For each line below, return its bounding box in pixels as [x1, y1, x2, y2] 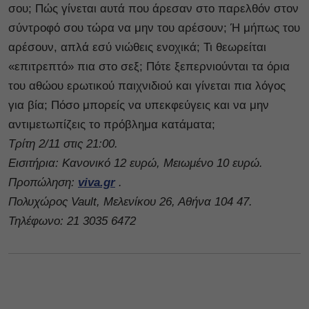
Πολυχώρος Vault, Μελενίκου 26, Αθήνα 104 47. [8, 195, 252, 208]
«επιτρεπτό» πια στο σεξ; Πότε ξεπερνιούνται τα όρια [8, 59, 290, 73]
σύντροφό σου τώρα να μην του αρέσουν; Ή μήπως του [8, 21, 300, 34]
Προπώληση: [8, 175, 78, 189]
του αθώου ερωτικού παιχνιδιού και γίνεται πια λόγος [8, 79, 286, 92]
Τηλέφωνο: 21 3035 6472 [8, 214, 136, 228]
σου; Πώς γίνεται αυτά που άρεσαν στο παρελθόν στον [8, 1, 299, 15]
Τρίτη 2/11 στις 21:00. [8, 137, 118, 150]
